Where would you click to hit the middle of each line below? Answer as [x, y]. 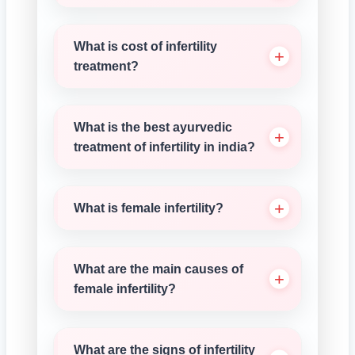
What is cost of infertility [145, 46]
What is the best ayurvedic [153, 127]
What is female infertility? [149, 208]
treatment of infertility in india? [164, 147]
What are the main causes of [158, 269]
